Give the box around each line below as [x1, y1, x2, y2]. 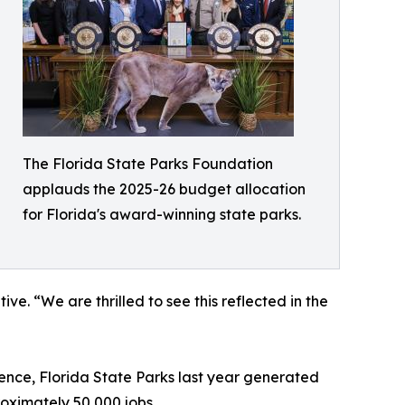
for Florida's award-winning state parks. [23, 205, 301, 224]
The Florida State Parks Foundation [23, 155, 273, 174]
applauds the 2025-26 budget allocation [23, 180, 306, 199]
